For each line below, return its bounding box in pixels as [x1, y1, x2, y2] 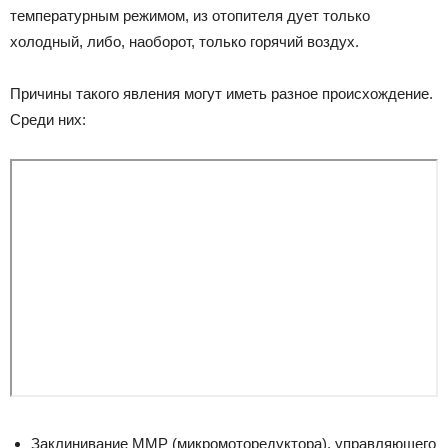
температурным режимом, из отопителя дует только [10, 6, 370, 24]
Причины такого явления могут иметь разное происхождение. [10, 84, 433, 102]
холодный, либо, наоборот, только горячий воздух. [10, 32, 359, 50]
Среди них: [10, 110, 86, 128]
